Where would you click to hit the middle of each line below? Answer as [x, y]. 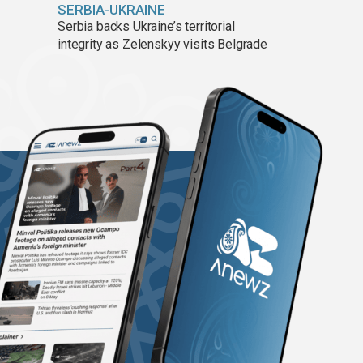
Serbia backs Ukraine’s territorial [146, 27]
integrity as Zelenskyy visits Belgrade [162, 45]
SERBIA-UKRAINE [111, 10]
